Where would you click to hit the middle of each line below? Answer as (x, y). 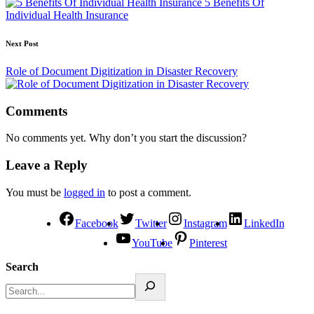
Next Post (22, 43)
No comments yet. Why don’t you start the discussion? (126, 138)
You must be (35, 192)
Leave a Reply (47, 165)
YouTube (152, 243)
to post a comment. (148, 192)
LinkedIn (264, 223)
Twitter (151, 223)
